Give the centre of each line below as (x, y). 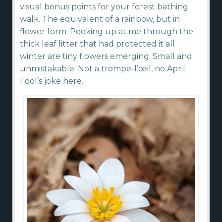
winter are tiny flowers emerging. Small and (106, 56)
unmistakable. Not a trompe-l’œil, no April (103, 69)
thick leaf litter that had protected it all (97, 44)
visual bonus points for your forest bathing (104, 7)
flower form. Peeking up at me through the (107, 32)
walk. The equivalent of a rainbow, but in (100, 19)
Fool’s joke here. (52, 81)
